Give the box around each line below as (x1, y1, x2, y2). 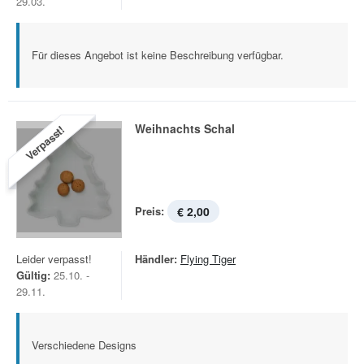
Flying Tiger (180, 251, 236, 266)
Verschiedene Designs (32, 337, 136, 353)
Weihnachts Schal (135, 120, 235, 136)
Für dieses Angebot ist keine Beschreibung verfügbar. (32, 47, 284, 63)
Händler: (135, 251, 177, 266)
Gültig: (16, 267, 50, 283)
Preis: (135, 203, 164, 219)
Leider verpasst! (16, 251, 92, 266)
